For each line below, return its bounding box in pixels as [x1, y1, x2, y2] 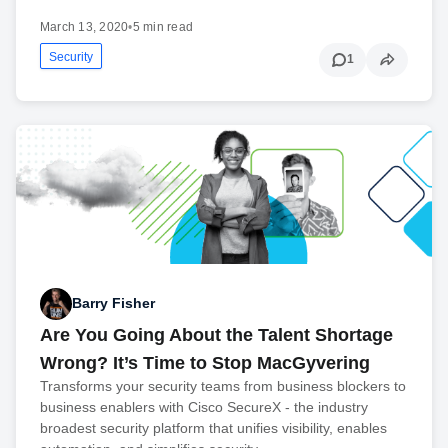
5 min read [132, 19, 194, 34]
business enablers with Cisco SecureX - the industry [40, 398, 368, 415]
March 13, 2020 [40, 19, 129, 34]
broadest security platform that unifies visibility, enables [40, 419, 387, 436]
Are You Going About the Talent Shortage [40, 324, 393, 345]
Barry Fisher [72, 295, 155, 312]
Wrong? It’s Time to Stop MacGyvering [40, 352, 370, 373]
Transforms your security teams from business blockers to [40, 377, 406, 394]
